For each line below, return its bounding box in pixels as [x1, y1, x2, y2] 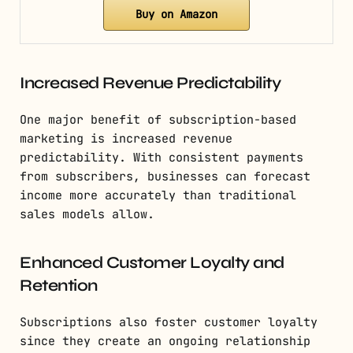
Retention [20, 276, 98, 296]
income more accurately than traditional [20, 188, 296, 204]
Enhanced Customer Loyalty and [20, 253, 284, 273]
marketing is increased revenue [20, 131, 232, 147]
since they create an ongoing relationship [20, 333, 310, 350]
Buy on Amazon [136, 7, 217, 22]
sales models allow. [20, 206, 154, 223]
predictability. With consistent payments [20, 150, 303, 166]
